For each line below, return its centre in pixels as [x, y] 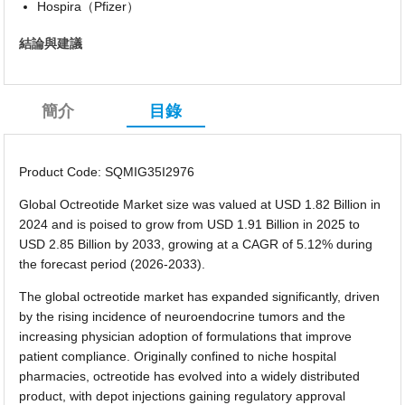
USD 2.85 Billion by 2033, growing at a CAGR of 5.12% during [196, 244]
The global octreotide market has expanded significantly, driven [200, 296]
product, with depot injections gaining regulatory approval [183, 396]
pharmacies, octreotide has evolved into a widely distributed [190, 376]
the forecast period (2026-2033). [113, 264]
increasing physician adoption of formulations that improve [186, 336]
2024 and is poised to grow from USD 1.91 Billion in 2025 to [190, 224]
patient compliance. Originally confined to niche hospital [178, 356]
